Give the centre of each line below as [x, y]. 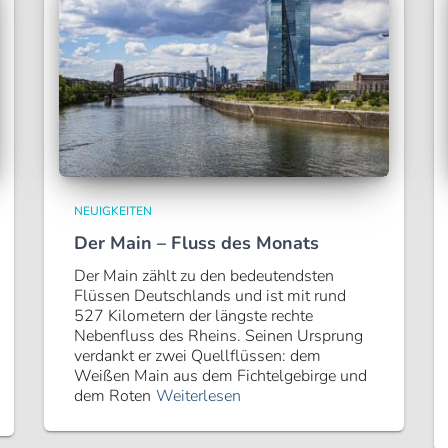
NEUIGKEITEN [113, 211]
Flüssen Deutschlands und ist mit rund [210, 296]
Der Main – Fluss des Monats [196, 243]
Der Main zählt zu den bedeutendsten [204, 276]
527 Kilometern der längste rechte [193, 316]
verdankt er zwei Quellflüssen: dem [197, 356]
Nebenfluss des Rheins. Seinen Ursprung [218, 336]
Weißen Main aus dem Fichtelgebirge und [220, 376]
